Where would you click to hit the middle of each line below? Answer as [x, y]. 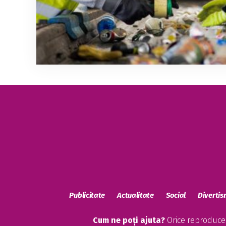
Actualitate [135, 195]
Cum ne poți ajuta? [129, 220]
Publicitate [87, 195]
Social [176, 195]
